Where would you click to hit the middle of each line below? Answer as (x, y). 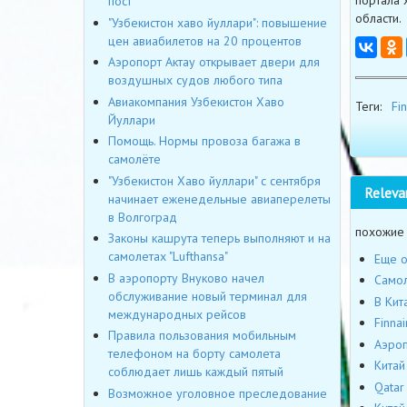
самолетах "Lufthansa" (168, 257)
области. (378, 18)
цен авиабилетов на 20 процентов (205, 40)
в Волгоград (143, 217)
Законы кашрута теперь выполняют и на (219, 238)
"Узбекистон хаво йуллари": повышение (218, 22)
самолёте (134, 159)
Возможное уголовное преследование (218, 393)
